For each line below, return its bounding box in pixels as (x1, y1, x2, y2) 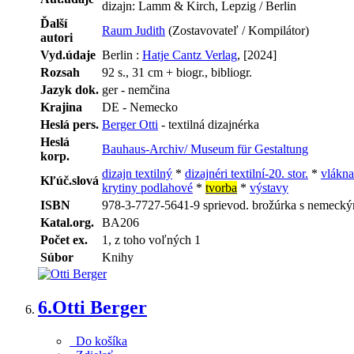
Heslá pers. (40, 117, 99, 131)
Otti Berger (52, 296, 147, 318)
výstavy (250, 180, 288, 194)
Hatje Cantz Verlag (142, 47, 237, 62)
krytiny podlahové (102, 180, 193, 194)
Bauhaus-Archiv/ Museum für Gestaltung (102, 141, 308, 156)
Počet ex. (40, 232, 88, 247)
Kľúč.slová (40, 173, 99, 187)
